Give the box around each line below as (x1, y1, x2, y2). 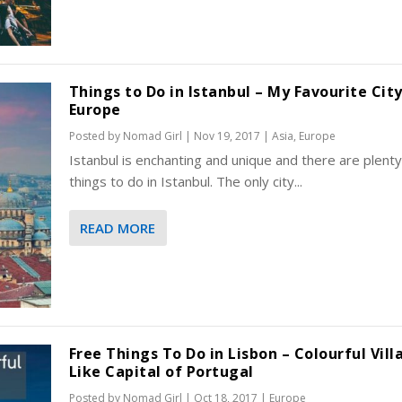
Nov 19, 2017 (193, 128, 260, 144)
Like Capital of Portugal (68, 361, 254, 381)
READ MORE (79, 219, 155, 238)
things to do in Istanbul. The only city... (68, 172, 302, 191)
